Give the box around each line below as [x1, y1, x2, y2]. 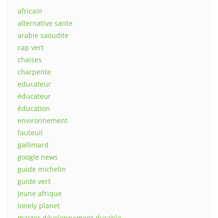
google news [18, 152, 58, 162]
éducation [18, 104, 50, 113]
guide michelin [18, 164, 66, 174]
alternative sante [18, 18, 73, 28]
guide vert [18, 177, 51, 186]
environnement [18, 116, 68, 126]
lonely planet [18, 201, 60, 211]
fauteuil [18, 128, 43, 138]
